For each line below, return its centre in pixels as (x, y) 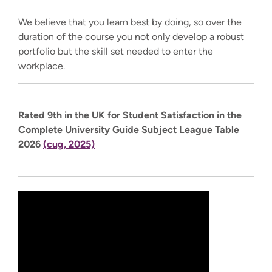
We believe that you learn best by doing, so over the (130, 22)
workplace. (43, 66)
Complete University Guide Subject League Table (129, 129)
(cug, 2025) (69, 144)
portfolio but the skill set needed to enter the (116, 51)
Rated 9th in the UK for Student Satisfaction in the (130, 115)
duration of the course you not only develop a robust (131, 36)
